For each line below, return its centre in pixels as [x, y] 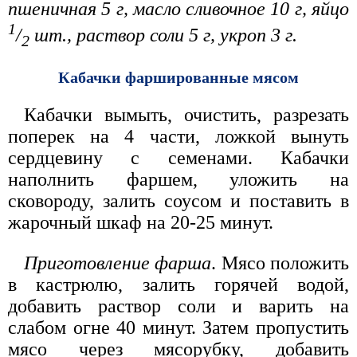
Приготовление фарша [118, 263]
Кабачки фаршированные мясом [178, 77]
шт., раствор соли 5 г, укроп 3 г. [163, 35]
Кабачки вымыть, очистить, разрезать [186, 114]
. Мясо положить [280, 263]
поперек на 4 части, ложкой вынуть [178, 136]
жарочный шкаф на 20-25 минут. [141, 222]
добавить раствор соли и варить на [178, 306]
